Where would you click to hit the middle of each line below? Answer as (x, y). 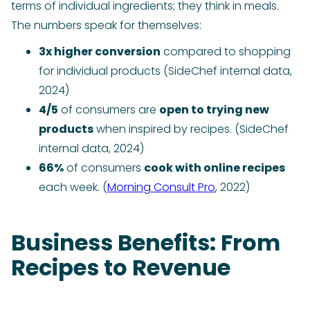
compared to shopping (226, 52)
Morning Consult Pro (161, 188)
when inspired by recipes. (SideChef (191, 129)
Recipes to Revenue (121, 268)
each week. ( (73, 188)
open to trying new (214, 110)
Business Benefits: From (146, 243)
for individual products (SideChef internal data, (165, 71)
